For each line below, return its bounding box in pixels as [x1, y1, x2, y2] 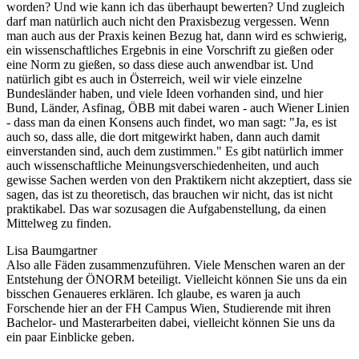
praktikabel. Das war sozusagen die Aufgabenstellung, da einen [6, 201, 326, 216]
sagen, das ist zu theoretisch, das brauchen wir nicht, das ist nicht [6, 187, 333, 201]
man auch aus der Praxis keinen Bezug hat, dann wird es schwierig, [6, 28, 347, 42]
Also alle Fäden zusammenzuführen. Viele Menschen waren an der [6, 257, 345, 272]
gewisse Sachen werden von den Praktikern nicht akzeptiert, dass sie [6, 172, 352, 187]
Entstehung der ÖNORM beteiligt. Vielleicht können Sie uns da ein [6, 272, 347, 286]
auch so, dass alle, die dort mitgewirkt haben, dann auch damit [6, 129, 320, 143]
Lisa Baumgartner [6, 243, 97, 257]
